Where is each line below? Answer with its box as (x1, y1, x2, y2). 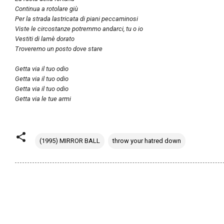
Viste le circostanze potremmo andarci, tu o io (15, 24, 143, 32)
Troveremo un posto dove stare (15, 44, 102, 52)
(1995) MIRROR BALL (39, 136, 100, 144)
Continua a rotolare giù (15, 4, 78, 12)
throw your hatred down (112, 136, 181, 144)
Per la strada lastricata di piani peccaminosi (15, 14, 138, 22)
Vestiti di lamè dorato (15, 34, 74, 42)
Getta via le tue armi (15, 94, 71, 102)
